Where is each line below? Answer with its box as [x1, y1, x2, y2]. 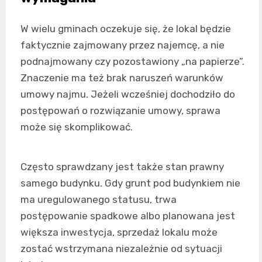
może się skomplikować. [20, 120, 133, 133]
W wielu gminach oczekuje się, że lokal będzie [20, 22, 231, 35]
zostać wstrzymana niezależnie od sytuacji [20, 242, 222, 254]
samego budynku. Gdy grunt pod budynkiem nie [20, 177, 240, 189]
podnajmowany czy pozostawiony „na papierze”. [20, 55, 244, 67]
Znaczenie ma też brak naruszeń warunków [20, 71, 223, 84]
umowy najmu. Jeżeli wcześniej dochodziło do [20, 88, 235, 100]
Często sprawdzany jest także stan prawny [20, 160, 224, 173]
